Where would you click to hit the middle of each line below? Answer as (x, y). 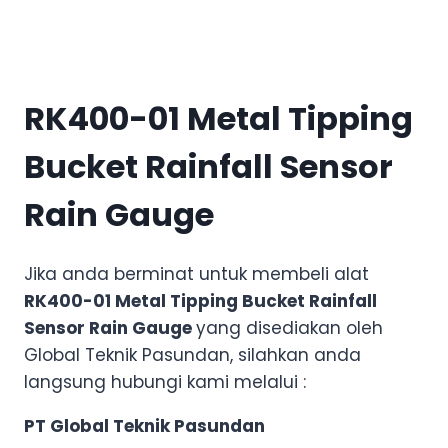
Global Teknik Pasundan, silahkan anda (192, 354)
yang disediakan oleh (289, 327)
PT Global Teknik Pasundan (144, 425)
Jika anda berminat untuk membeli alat (196, 273)
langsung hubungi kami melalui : (165, 381)
